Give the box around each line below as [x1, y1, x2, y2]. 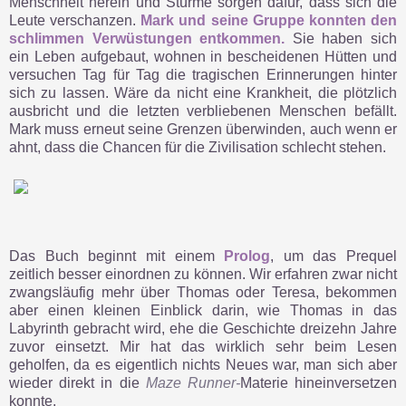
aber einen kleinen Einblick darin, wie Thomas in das [9, 303, 397, 319]
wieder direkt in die [9, 375, 146, 391]
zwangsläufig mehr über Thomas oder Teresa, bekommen [9, 285, 397, 301]
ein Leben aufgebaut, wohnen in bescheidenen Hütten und [9, 49, 397, 65]
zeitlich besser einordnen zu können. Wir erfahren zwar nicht [9, 266, 397, 283]
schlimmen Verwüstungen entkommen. [9, 31, 285, 47]
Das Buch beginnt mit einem [9, 248, 225, 265]
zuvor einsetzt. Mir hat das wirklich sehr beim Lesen [9, 339, 397, 355]
